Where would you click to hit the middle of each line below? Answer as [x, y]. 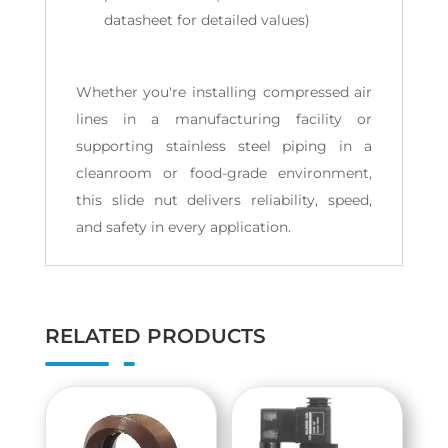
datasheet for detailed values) [206, 20]
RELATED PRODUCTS [155, 336]
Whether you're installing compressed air [224, 92]
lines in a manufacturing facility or [224, 119]
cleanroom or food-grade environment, [224, 173]
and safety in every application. [183, 227]
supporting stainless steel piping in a [224, 146]
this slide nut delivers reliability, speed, [224, 200]
